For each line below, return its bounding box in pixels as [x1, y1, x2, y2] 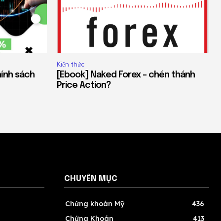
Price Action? [57, 81, 111, 90]
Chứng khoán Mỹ [65, 199, 124, 209]
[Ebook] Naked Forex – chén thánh [57, 71, 195, 80]
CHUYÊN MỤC [64, 175, 117, 184]
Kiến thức [57, 60, 84, 69]
